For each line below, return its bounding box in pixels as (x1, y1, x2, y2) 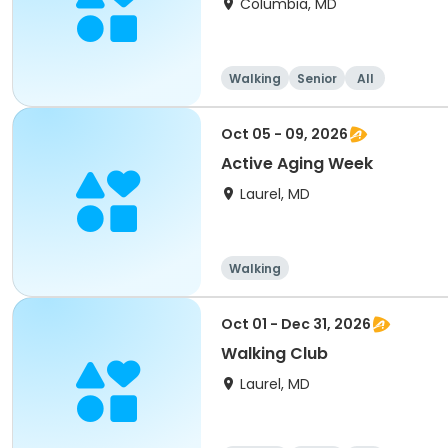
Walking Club (221, 342, 328, 365)
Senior (297, 70, 337, 87)
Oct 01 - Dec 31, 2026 (221, 314, 371, 334)
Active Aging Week (221, 152, 373, 175)
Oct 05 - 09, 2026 (221, 124, 348, 144)
